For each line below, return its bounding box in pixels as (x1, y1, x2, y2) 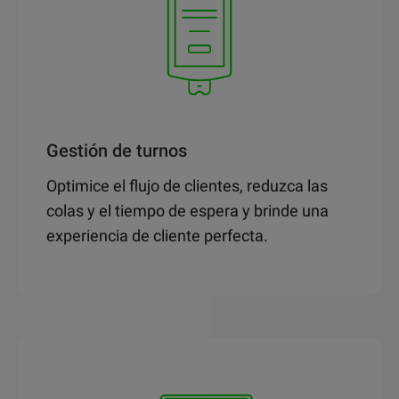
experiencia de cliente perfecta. (46, 226, 268, 246)
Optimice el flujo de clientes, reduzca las (46, 176, 328, 196)
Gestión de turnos (46, 140, 187, 162)
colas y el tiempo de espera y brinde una (46, 201, 329, 221)
